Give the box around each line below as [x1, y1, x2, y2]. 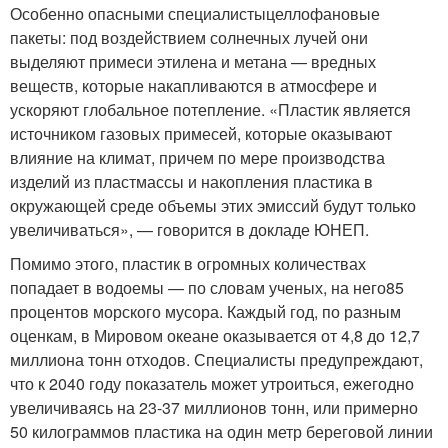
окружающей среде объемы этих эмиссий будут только [10, 193, 416, 217]
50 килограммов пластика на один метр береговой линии [10, 419, 433, 443]
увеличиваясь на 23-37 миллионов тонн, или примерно [10, 395, 418, 419]
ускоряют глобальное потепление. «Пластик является [10, 97, 411, 121]
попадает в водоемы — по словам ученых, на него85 [10, 275, 404, 299]
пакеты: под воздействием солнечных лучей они [10, 25, 368, 49]
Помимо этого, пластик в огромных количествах [10, 251, 366, 275]
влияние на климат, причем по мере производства [10, 145, 385, 169]
